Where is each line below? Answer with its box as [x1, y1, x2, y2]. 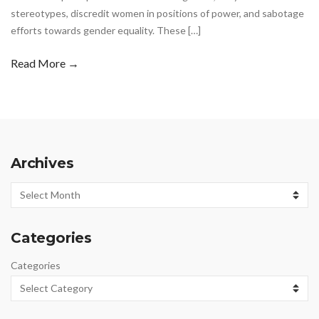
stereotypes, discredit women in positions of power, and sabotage [11, 6, 304, 19]
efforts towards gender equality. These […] [11, 23, 201, 36]
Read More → [11, 56, 79, 70]
